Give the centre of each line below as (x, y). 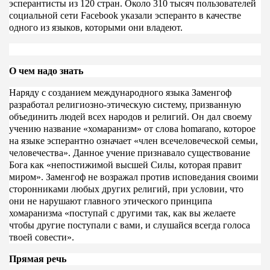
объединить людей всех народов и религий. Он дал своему (130, 116)
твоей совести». (41, 237)
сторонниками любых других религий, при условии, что (126, 189)
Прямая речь (37, 259)
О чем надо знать (46, 71)
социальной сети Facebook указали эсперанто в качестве (125, 15)
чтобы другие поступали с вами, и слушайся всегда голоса (129, 225)
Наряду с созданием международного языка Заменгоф (120, 92)
